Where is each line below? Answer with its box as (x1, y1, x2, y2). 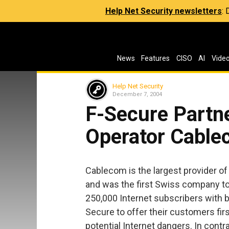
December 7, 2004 (112, 90, 162, 98)
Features (141, 54, 170, 62)
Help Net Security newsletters (105, 6, 222, 16)
